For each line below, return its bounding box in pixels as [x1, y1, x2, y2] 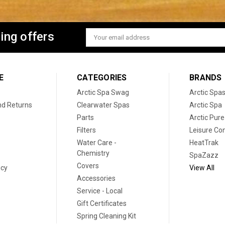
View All [189, 164, 214, 172]
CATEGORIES [77, 73, 127, 83]
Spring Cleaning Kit [77, 212, 136, 220]
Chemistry [77, 149, 109, 158]
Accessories [77, 174, 116, 183]
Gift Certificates [77, 199, 127, 208]
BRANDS [189, 73, 222, 83]
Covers [77, 162, 99, 170]
